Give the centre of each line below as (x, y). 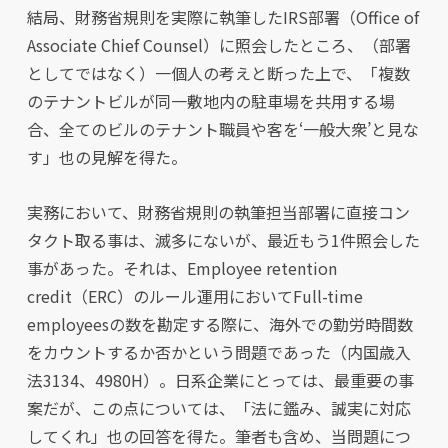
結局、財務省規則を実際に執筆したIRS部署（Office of (222, 17)
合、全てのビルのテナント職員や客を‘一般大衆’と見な (222, 129)
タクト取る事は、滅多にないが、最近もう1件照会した (223, 240)
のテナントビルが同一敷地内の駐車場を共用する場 (210, 101)
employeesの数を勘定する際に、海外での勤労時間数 (219, 324)
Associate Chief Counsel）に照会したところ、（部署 (218, 45)
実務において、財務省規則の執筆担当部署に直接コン (218, 212)
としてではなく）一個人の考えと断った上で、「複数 (218, 73)
